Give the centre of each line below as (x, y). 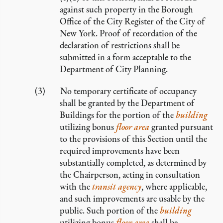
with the (76, 186)
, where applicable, (174, 186)
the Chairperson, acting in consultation (130, 174)
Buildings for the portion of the (118, 115)
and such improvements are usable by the (132, 198)
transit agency (117, 186)
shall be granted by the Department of (127, 103)
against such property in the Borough (126, 9)
